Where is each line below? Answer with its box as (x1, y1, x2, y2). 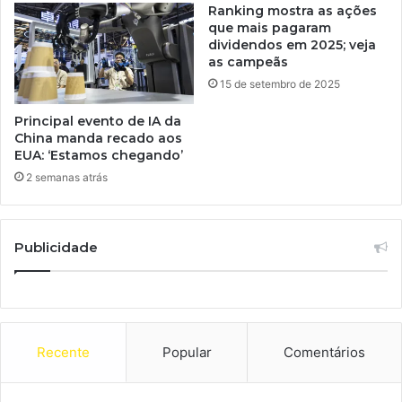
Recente (36, 344, 90, 362)
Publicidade (14, 239, 98, 257)
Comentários (284, 344, 366, 362)
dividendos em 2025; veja (208, 37, 376, 54)
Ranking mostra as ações (208, 3, 377, 20)
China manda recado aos (14, 130, 182, 147)
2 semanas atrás (26, 170, 108, 185)
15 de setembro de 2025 (220, 77, 340, 92)
